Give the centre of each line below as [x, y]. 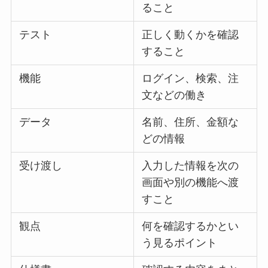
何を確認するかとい [191, 226]
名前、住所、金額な [191, 122]
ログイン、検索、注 [191, 79]
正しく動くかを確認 [191, 35]
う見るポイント [180, 243]
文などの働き [174, 95]
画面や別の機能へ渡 [191, 183]
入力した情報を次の [191, 166]
